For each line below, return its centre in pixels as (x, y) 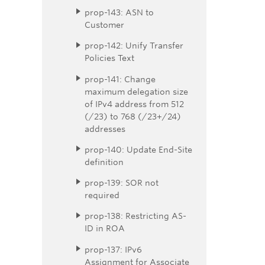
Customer (104, 25)
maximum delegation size (136, 91)
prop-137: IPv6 (113, 249)
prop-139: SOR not (122, 183)
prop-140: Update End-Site (138, 149)
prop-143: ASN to (119, 12)
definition (104, 161)
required (102, 195)
